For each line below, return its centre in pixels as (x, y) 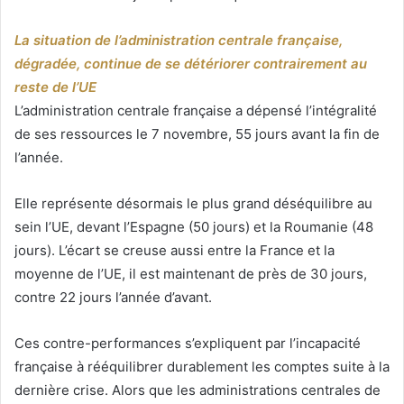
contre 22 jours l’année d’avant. (113, 298)
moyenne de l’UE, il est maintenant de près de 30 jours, (191, 274)
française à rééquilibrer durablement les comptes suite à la (202, 367)
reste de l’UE (55, 87)
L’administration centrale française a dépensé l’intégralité (196, 111)
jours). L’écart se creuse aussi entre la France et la (174, 251)
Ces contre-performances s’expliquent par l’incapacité (188, 344)
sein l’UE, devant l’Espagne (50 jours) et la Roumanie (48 (194, 227)
